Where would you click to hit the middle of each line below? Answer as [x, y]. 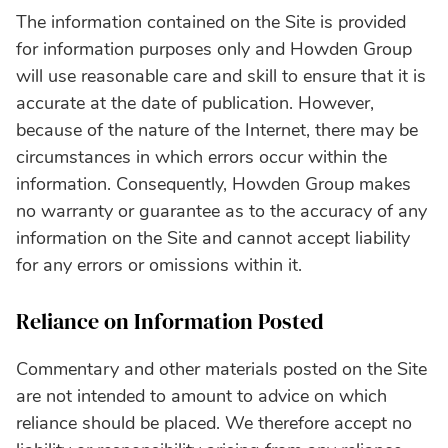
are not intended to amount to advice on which [201, 395]
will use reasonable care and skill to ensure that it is [221, 75]
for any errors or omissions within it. [159, 264]
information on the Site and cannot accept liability [213, 237]
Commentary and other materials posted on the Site [221, 368]
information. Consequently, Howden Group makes [213, 183]
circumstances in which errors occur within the [201, 156]
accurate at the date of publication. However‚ [195, 102]
